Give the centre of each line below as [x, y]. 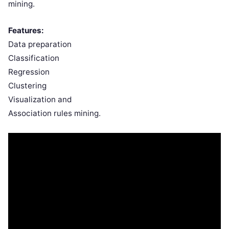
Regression [29, 72]
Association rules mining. [54, 113]
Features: [26, 30]
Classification [34, 58]
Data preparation [40, 44]
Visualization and [40, 99]
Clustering [27, 85]
